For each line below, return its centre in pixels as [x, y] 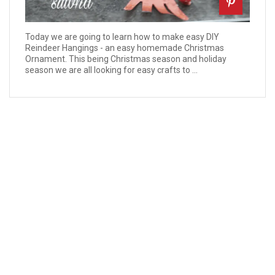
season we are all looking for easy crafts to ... [111, 70]
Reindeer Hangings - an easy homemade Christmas [125, 48]
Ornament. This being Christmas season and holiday [126, 59]
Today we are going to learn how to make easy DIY [122, 37]
